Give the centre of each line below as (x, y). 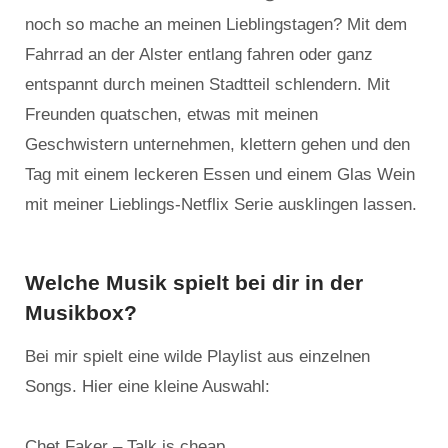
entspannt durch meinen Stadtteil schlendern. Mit (207, 85)
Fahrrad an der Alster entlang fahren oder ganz (199, 55)
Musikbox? (81, 313)
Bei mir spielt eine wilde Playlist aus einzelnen (197, 357)
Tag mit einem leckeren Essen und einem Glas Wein (220, 175)
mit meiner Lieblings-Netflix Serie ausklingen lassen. (221, 205)
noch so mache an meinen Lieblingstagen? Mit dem (216, 25)
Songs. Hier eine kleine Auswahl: (147, 387)
